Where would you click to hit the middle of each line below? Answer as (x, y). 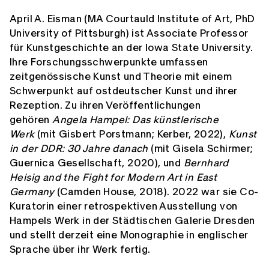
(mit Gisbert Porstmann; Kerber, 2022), (131, 134)
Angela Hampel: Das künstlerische (136, 120)
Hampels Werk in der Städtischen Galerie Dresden (132, 221)
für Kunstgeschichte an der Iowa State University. (131, 48)
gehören (31, 120)
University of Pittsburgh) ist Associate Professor (129, 34)
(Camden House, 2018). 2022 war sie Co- (156, 192)
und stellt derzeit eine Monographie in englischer (129, 235)
